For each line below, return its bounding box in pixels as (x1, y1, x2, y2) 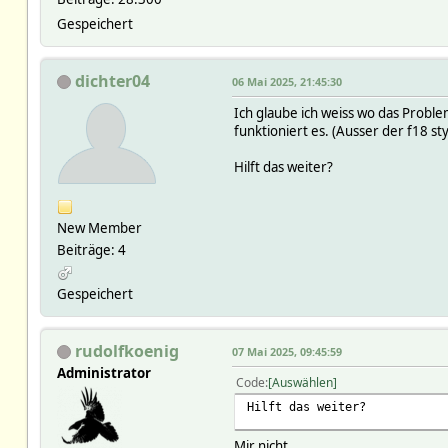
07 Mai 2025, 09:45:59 (231, 343, 342, 359)
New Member (56, 218, 142, 237)
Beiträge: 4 (56, 240, 126, 259)
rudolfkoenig (74, 339, 179, 362)
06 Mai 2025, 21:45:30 (231, 73, 342, 89)
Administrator (56, 363, 151, 382)
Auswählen (271, 373, 333, 391)
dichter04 (74, 69, 150, 92)
